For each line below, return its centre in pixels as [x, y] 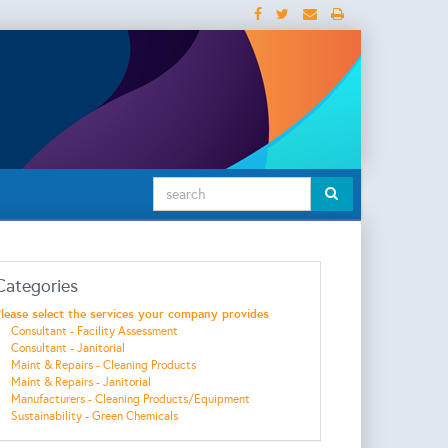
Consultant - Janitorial [67, 348]
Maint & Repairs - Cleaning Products [103, 365]
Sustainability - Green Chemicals [94, 416]
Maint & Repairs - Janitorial [80, 382]
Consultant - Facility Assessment [94, 331]
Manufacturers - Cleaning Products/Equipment [130, 399]
